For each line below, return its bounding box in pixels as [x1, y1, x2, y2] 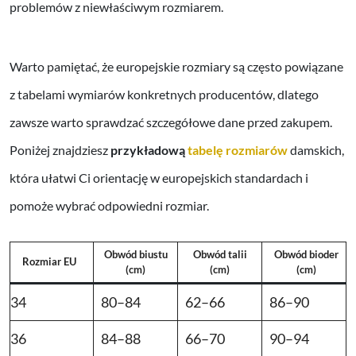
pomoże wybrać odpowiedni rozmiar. [10, 198, 209, 214]
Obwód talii [192, 248, 247, 261]
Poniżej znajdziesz [10, 142, 110, 158]
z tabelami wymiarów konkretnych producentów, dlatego [10, 87, 319, 103]
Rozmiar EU [21, 255, 76, 269]
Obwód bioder [274, 248, 339, 261]
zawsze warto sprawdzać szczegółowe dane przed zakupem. [10, 114, 332, 130]
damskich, [288, 142, 344, 158]
